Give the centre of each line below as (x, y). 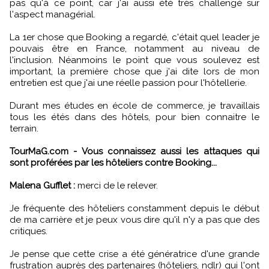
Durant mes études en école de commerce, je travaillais (134, 105)
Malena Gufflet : (42, 185)
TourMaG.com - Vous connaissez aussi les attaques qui (134, 151)
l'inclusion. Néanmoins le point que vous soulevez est (134, 60)
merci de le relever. (116, 185)
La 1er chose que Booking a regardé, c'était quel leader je (134, 37)
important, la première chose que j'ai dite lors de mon (134, 71)
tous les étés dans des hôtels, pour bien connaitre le (134, 117)
